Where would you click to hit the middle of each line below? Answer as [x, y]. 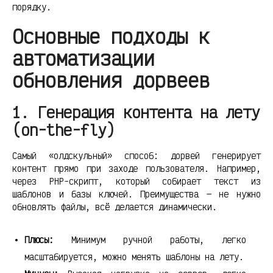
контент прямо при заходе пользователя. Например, [136, 169]
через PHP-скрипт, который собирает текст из [136, 182]
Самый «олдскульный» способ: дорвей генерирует [136, 156]
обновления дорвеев [111, 80]
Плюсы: [39, 240]
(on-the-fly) [63, 129]
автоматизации [83, 58]
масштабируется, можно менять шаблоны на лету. [134, 257]
